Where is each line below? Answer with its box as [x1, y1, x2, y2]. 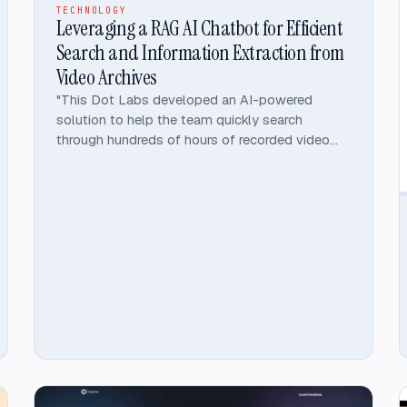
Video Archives [55, 64, 157, 92]
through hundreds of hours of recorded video [55, 131, 330, 149]
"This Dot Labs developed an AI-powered [55, 91, 313, 109]
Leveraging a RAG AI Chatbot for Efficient [55, 15, 343, 43]
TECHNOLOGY [55, 5, 127, 17]
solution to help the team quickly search [55, 111, 303, 129]
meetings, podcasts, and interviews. [55, 151, 276, 169]
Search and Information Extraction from [55, 39, 344, 67]
